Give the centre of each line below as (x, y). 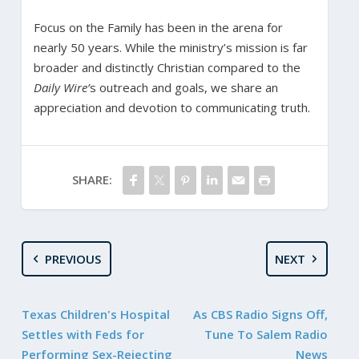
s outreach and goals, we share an (184, 87)
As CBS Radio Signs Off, (261, 314)
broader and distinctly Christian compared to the (167, 67)
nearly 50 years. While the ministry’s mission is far (170, 47)
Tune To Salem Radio (266, 334)
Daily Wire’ (61, 87)
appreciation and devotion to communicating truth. (171, 107)
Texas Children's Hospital (95, 314)
